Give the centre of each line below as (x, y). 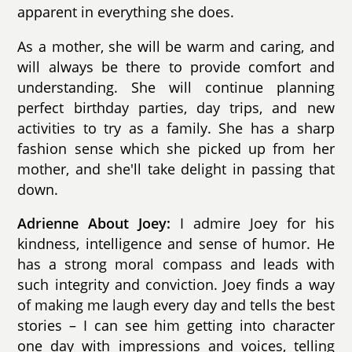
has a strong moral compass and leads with (176, 264)
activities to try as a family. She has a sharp (176, 128)
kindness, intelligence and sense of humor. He (176, 244)
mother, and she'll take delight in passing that (176, 169)
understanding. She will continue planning (176, 87)
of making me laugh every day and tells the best (176, 305)
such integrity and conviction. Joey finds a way (176, 285)
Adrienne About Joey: (94, 224)
